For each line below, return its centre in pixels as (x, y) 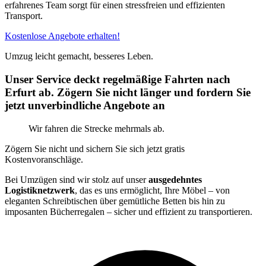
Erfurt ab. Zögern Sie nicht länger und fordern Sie (128, 93)
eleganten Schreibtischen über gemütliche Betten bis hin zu (115, 201)
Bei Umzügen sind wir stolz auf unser (77, 179)
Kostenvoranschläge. (44, 159)
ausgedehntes (175, 179)
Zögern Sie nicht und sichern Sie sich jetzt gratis (95, 148)
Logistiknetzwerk (40, 190)
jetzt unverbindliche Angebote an (85, 106)
